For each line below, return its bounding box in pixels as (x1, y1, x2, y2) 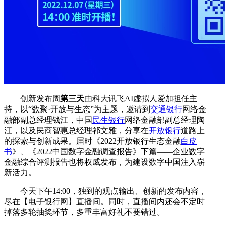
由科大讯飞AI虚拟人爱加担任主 (84, 94, 197, 103)
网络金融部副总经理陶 (125, 115, 205, 124)
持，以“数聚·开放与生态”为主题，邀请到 (4, 104, 150, 114)
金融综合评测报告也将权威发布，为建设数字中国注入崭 (4, 157, 205, 166)
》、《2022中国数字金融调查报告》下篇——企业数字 (12, 147, 205, 156)
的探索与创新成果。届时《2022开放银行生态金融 (4, 136, 181, 145)
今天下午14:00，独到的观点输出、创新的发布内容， (20, 186, 207, 195)
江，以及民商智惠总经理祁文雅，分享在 (4, 126, 149, 135)
